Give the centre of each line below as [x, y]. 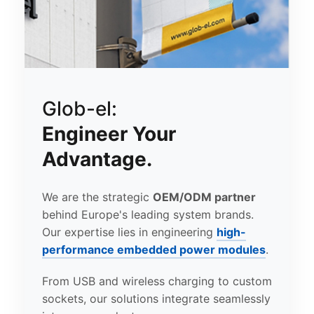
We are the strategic [97, 197]
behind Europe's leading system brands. [148, 215]
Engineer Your [109, 134]
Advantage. [97, 159]
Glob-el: [80, 109]
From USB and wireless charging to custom [157, 281]
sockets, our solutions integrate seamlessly [156, 299]
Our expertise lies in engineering [129, 232]
